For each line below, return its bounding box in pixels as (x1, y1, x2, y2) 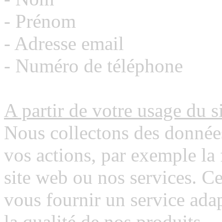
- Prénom (4, 10, 76, 32)
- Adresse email (4, 33, 124, 54)
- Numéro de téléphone (4, 55, 183, 76)
